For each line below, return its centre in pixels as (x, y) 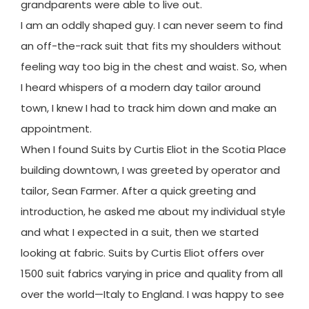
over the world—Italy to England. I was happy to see (152, 294)
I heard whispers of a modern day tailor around (141, 87)
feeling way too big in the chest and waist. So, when (154, 66)
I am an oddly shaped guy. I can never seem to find (152, 25)
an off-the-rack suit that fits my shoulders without (151, 46)
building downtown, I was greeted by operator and (150, 170)
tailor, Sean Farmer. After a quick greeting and (138, 190)
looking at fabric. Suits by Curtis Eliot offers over (142, 252)
